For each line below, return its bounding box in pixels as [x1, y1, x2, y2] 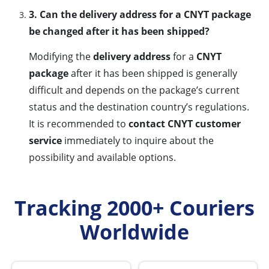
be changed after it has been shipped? [29, 25, 210, 38]
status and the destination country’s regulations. [29, 100, 249, 114]
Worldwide [80, 218, 189, 246]
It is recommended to [29, 117, 128, 131]
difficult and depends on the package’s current [29, 83, 240, 97]
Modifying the [29, 50, 93, 64]
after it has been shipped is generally [68, 67, 237, 80]
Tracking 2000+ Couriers [14, 194, 255, 222]
